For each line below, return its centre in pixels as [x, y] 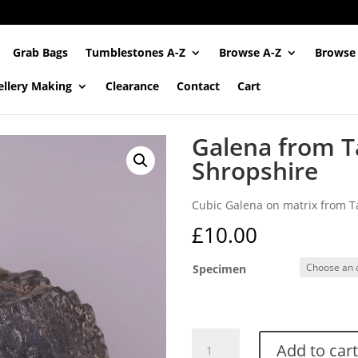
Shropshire [255, 170]
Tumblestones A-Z [136, 52]
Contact [199, 86]
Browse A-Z [251, 52]
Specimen [219, 269]
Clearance [133, 86]
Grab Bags [41, 52]
